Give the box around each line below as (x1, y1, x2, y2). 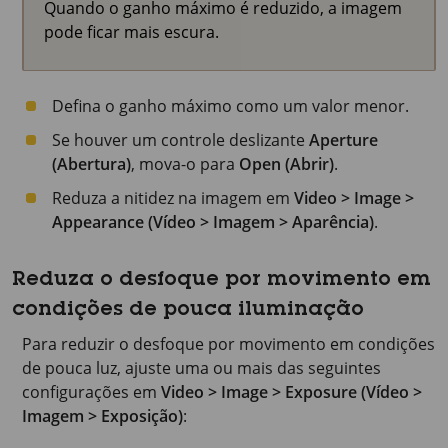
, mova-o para (131, 153, 239, 175)
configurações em (22, 381, 161, 403)
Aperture (309, 129, 378, 151)
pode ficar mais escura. (44, 21, 219, 43)
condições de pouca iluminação (12, 301, 364, 321)
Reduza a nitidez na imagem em (52, 187, 294, 209)
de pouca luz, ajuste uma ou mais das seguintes (22, 357, 381, 379)
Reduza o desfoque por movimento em (12, 271, 431, 291)
